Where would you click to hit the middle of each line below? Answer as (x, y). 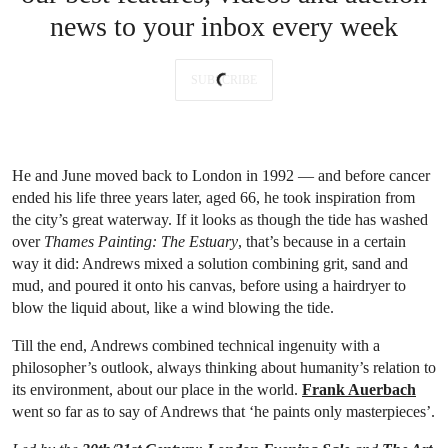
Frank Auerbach (359, 390)
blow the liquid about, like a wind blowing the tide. (173, 308)
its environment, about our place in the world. (157, 390)
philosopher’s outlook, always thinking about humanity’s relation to (224, 368)
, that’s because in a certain (322, 242)
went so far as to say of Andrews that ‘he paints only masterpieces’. (223, 412)
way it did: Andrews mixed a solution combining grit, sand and (210, 264)
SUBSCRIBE (224, 80)
